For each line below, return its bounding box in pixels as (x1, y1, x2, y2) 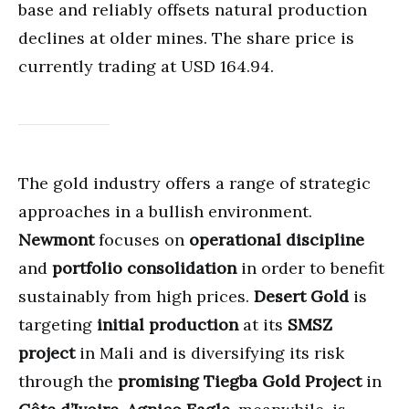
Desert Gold (254, 286, 349, 308)
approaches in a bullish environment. (18, 201, 312, 223)
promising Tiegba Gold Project (118, 371, 362, 393)
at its (238, 314, 288, 336)
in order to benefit (236, 257, 384, 279)
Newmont (18, 229, 94, 251)
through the (18, 371, 118, 393)
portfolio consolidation (52, 257, 236, 279)
